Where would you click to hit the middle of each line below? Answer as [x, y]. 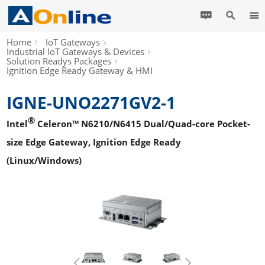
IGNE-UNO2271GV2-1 [91, 102]
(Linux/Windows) [44, 160]
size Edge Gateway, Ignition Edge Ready [94, 142]
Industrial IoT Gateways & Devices [76, 51]
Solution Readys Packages [59, 61]
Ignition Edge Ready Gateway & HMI [80, 70]
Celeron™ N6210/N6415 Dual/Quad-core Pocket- [143, 124]
